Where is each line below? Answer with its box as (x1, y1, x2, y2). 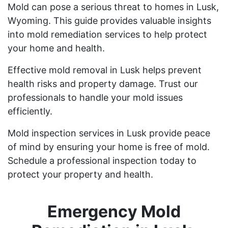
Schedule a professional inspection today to (8, 155, 196, 166)
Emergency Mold (47, 201, 181, 221)
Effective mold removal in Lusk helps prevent (8, 64, 202, 75)
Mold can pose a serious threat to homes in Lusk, (8, 1, 219, 12)
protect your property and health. (8, 168, 153, 180)
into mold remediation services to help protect (8, 28, 207, 40)
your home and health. (8, 42, 105, 53)
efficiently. (8, 105, 52, 117)
